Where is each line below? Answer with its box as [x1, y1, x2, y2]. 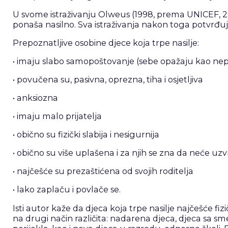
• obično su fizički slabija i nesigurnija [12, 129, 159, 140]
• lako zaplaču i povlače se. [12, 184, 123, 195]
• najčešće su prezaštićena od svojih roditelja [12, 166, 195, 177]
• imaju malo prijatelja [12, 111, 104, 122]
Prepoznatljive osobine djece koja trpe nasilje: [12, 37, 201, 48]
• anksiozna [12, 93, 60, 103]
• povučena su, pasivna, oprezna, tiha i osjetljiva [12, 74, 205, 85]
